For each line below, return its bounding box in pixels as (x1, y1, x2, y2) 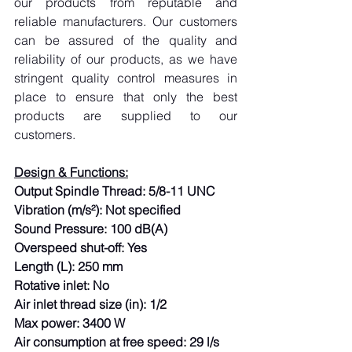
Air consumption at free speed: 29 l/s (14, 334, 219, 350)
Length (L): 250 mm (14, 258, 123, 274)
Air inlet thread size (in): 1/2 (14, 296, 167, 312)
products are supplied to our (14, 108, 237, 123)
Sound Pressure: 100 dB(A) (14, 221, 167, 236)
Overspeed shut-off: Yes (14, 240, 147, 255)
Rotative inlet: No (14, 277, 109, 293)
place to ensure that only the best (14, 89, 237, 104)
